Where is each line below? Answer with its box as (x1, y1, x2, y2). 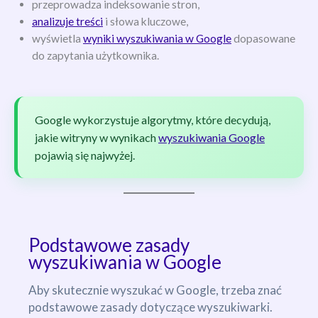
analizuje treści (32, 14, 103, 28)
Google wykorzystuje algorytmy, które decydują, (35, 113, 270, 127)
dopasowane (231, 31, 295, 45)
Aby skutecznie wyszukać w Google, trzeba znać (28, 283, 282, 298)
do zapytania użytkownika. (32, 48, 159, 62)
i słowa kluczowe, (103, 14, 188, 28)
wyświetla (32, 31, 83, 45)
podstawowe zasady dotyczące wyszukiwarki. (28, 300, 273, 315)
